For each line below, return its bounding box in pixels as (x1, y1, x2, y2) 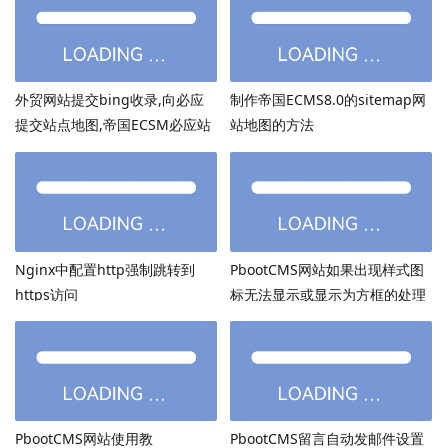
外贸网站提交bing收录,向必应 (15, 89, 204, 109)
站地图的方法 (229, 114, 314, 134)
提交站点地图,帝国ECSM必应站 (15, 114, 211, 134)
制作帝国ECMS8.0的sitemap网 (229, 89, 426, 109)
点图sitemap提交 (15, 139, 125, 159)
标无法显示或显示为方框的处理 (229, 284, 426, 304)
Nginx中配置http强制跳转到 (15, 259, 195, 279)
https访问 (15, 284, 78, 304)
